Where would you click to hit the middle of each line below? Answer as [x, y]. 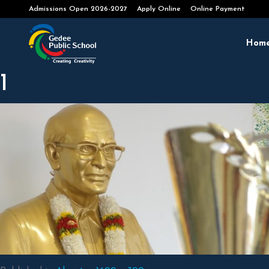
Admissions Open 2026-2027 [78, 9]
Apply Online [159, 9]
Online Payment [218, 9]
